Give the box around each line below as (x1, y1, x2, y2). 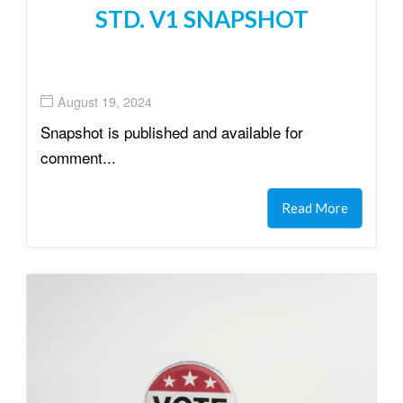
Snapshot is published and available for (40, 121, 303, 144)
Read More (282, 200, 348, 217)
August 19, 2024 (58, 92, 152, 111)
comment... (40, 146, 116, 169)
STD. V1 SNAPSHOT (94, 4, 309, 34)
